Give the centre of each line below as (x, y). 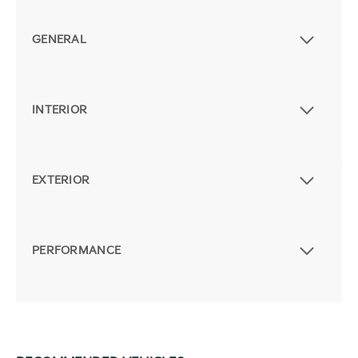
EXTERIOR (61, 181)
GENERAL (59, 40)
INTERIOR (60, 110)
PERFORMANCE (77, 251)
